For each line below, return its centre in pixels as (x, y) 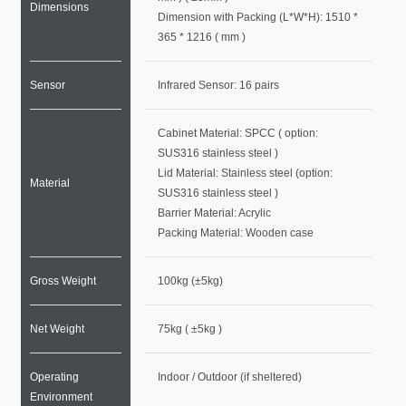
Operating (55, 377)
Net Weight (58, 329)
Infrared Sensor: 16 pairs (218, 85)
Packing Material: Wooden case (235, 233)
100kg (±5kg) (190, 281)
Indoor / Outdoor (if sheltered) (229, 377)
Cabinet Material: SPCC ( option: (237, 133)
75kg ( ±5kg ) (189, 329)
